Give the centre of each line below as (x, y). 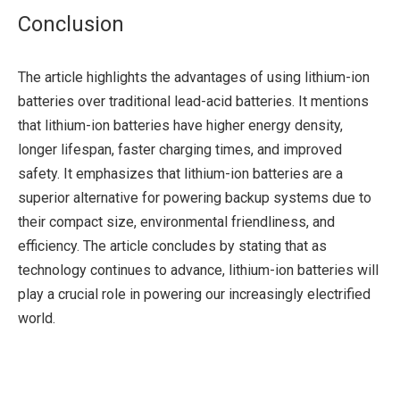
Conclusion (71, 24)
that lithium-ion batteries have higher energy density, (180, 125)
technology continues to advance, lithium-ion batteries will (198, 270)
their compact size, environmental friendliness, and (176, 222)
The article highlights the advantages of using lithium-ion (194, 77)
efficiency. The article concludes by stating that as (172, 246)
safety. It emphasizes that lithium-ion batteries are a (180, 174)
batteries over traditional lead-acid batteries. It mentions (193, 101)
